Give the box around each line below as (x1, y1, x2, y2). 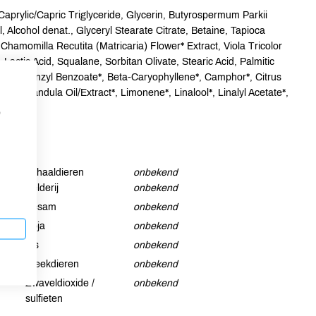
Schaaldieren (25, 167, 84, 178)
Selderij (25, 183, 59, 193)
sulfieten (25, 293, 63, 304)
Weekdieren (25, 259, 79, 269)
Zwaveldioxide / (25, 278, 95, 288)
